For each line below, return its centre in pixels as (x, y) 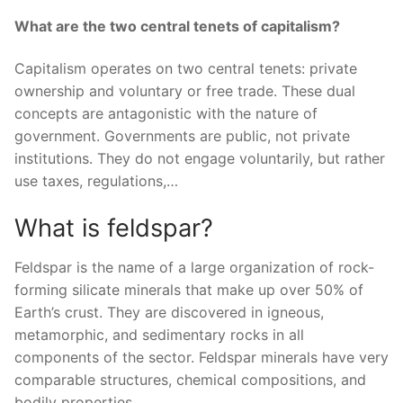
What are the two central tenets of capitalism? (177, 26)
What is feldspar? (114, 228)
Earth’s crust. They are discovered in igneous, (169, 312)
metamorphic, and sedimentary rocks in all (159, 334)
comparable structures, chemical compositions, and (190, 379)
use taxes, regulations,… (96, 181)
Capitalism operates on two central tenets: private (186, 69)
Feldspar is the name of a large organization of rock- (194, 267)
